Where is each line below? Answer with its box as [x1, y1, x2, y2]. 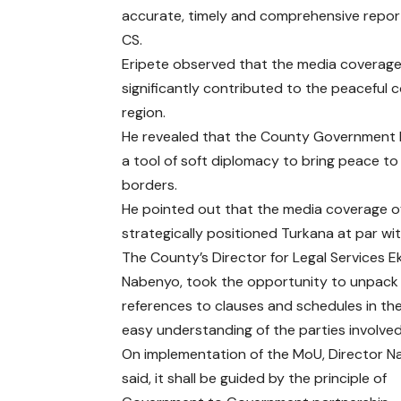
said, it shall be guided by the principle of [122, 368, 388, 388]
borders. [122, 175, 178, 194]
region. [122, 102, 166, 122]
